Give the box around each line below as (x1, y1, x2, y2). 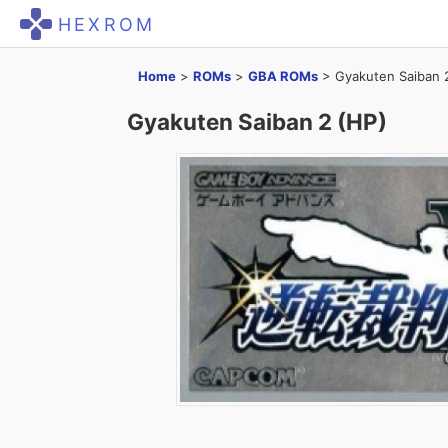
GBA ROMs (248, 68, 318, 84)
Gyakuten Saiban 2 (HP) (127, 108, 387, 135)
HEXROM (58, 14, 156, 36)
